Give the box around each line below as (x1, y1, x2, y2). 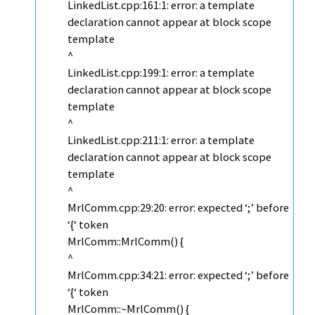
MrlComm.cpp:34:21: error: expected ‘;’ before (67, 268, 289, 283)
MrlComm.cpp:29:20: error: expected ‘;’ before (67, 200, 289, 215)
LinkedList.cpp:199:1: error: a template (67, 65, 255, 80)
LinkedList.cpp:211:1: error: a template (67, 133, 255, 148)
